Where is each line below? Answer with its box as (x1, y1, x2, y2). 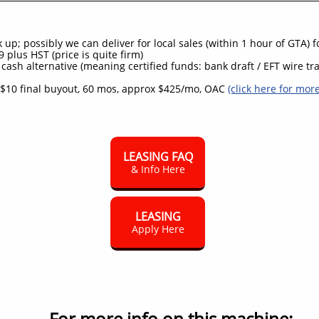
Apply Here (131, 221, 184, 236)
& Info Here (130, 162, 185, 176)
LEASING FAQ (122, 148, 193, 164)
